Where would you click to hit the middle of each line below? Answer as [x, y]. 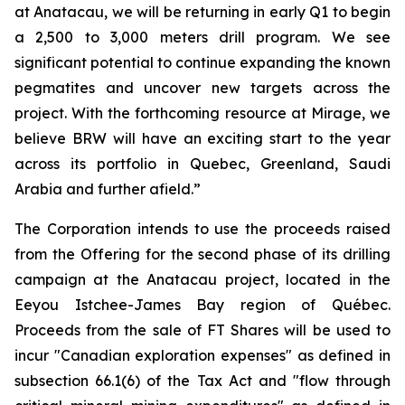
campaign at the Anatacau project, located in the [202, 279]
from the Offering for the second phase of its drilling [202, 254]
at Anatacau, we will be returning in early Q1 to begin [202, 12]
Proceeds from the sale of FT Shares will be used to [202, 330]
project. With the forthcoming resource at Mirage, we [202, 113]
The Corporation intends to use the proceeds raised [202, 229]
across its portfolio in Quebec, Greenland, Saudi [202, 164]
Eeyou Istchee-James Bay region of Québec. [202, 305]
